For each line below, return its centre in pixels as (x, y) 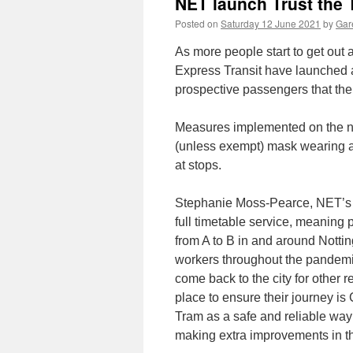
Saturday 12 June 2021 (271, 23)
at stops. (198, 165)
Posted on (197, 23)
